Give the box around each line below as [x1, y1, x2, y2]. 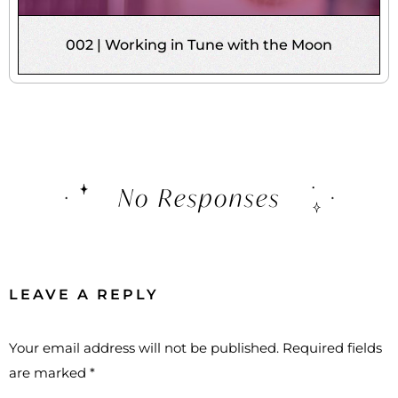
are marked [9, 363, 90, 381]
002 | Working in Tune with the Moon [66, 36, 332, 53]
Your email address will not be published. [9, 338, 279, 356]
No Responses [117, 181, 281, 213]
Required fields [283, 338, 382, 356]
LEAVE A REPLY [9, 285, 159, 303]
